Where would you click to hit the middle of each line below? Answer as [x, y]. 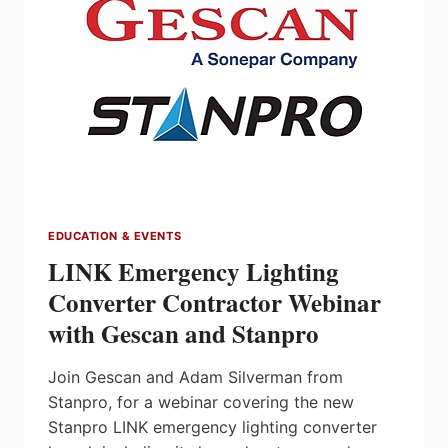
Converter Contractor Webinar [214, 303]
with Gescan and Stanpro [183, 334]
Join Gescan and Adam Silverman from [195, 377]
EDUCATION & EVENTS [115, 236]
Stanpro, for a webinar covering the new [201, 402]
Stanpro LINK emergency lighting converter [212, 427]
